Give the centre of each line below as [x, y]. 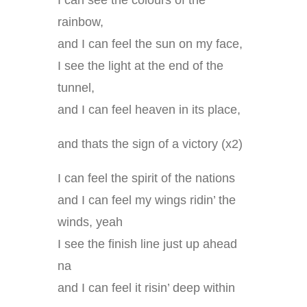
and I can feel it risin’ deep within [146, 288]
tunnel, [76, 88]
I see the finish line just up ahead [147, 244]
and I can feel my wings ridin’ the [147, 200]
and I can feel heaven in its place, [149, 110]
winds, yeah [90, 222]
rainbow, [81, 22]
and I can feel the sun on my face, [150, 44]
